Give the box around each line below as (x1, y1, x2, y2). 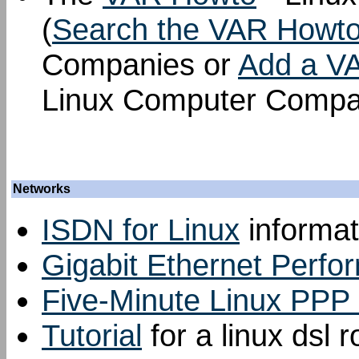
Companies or (42, 47, 238, 82)
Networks (13, 182, 71, 196)
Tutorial (42, 318, 142, 353)
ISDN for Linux (42, 212, 240, 247)
